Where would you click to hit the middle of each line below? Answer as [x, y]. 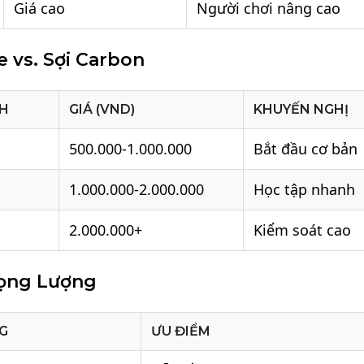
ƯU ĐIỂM [181, 331]
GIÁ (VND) [102, 110]
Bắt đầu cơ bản [306, 149]
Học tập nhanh [305, 190]
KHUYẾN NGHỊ [301, 110]
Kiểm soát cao [303, 230]
